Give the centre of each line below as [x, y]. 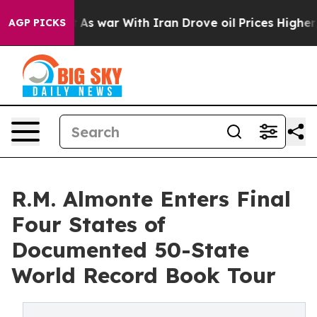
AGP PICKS [37, 23]
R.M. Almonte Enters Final [151, 199]
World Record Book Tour [144, 275]
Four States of [88, 224]
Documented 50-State [130, 250]
